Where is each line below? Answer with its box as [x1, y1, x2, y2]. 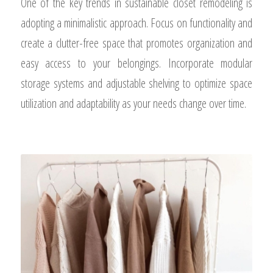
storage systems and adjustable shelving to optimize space [20, 74, 253, 91]
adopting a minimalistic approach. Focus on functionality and [20, 14, 253, 31]
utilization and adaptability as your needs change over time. [20, 94, 246, 112]
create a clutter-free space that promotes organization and [20, 34, 253, 51]
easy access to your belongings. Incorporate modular [20, 54, 253, 71]
